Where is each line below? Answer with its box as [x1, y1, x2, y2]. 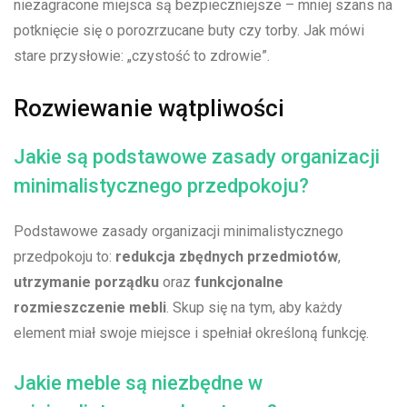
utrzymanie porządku [14, 273, 159, 292]
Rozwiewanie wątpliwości [14, 94, 284, 123]
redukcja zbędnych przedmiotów [115, 248, 338, 266]
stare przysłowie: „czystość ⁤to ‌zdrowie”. [14, 47, 270, 65]
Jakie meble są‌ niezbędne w [14, 372, 263, 395]
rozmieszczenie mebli [14, 299, 166, 317]
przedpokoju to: [14, 248, 115, 266]
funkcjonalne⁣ [194, 273, 283, 292]
